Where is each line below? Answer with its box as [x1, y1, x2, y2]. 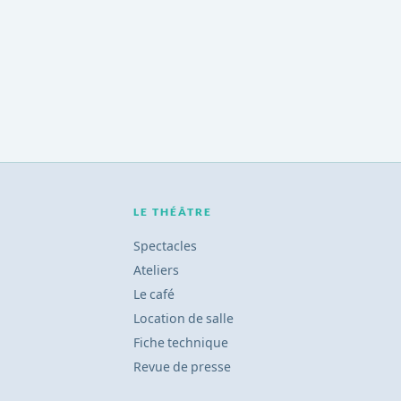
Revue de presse [132, 359, 231, 375]
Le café [132, 286, 175, 303]
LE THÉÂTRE [132, 206, 212, 218]
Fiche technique [132, 335, 228, 351]
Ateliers [132, 262, 179, 278]
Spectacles [132, 238, 197, 254]
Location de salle [132, 311, 234, 327]
